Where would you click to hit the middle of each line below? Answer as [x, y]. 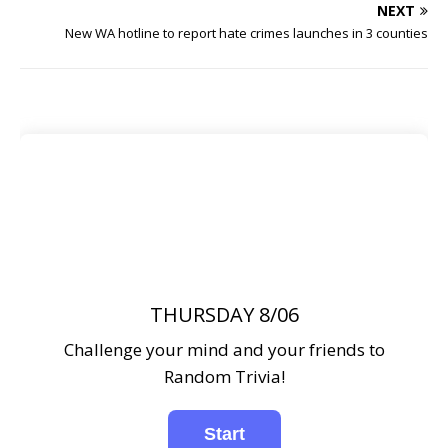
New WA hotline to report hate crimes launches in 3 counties [246, 33]
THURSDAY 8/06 [224, 314]
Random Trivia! [224, 376]
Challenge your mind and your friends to [224, 349]
